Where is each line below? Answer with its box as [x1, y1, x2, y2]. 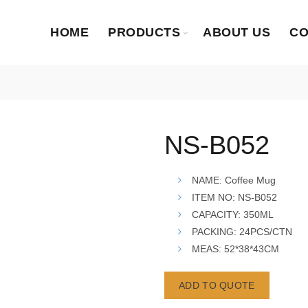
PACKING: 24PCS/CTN [192, 226, 292, 237]
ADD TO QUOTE [179, 280, 255, 291]
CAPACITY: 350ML [192, 209, 274, 220]
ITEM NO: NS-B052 [192, 192, 277, 203]
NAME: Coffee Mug [192, 175, 276, 186]
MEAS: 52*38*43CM [192, 243, 279, 254]
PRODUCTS [108, 25, 181, 39]
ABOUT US [203, 25, 271, 39]
